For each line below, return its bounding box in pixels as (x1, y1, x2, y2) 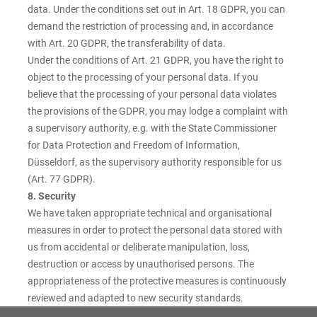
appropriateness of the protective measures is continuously (28, 275, 287, 287)
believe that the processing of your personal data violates (28, 88, 277, 100)
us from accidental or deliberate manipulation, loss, (28, 241, 250, 253)
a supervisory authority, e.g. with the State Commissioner (28, 122, 277, 134)
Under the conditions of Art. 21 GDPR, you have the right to (28, 54, 284, 67)
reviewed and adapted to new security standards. (28, 292, 243, 304)
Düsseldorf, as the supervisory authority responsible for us (28, 156, 282, 168)
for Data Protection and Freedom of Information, (28, 139, 240, 151)
